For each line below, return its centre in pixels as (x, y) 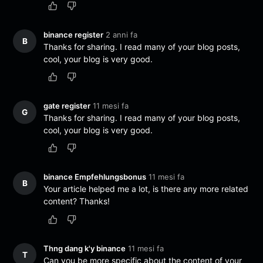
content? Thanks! (77, 201)
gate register (67, 106)
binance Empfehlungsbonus (95, 177)
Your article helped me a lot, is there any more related (146, 189)
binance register (74, 34)
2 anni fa (122, 34)
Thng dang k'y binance (85, 248)
